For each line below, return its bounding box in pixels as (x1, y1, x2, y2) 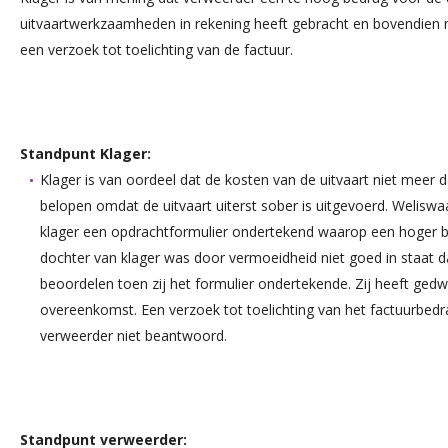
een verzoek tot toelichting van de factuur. (20, 40, 293, 59)
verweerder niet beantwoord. (40, 326, 227, 345)
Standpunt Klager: (20, 144, 151, 163)
